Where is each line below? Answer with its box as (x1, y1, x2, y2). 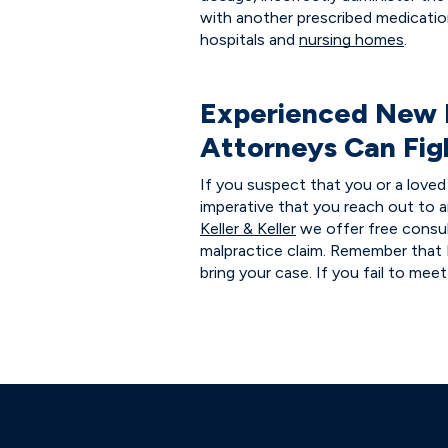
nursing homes (299, 30, 404, 49)
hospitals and (200, 30, 299, 49)
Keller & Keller (200, 219, 296, 238)
